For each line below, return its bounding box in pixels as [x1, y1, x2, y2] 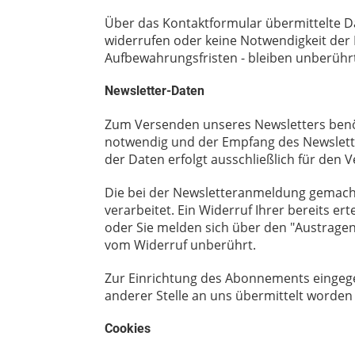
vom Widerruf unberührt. [105, 235, 256, 254]
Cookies [105, 320, 151, 336]
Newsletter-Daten [105, 82, 204, 98]
